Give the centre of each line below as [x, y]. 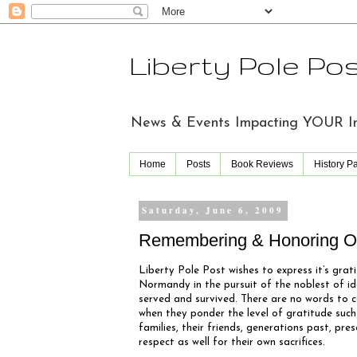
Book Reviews [262, 165]
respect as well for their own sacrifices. [232, 343]
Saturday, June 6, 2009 [213, 211]
